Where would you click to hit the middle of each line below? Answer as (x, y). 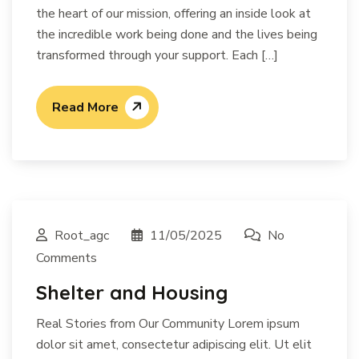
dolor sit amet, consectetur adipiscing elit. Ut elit (174, 344)
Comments (67, 258)
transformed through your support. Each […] (157, 55)
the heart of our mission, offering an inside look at (173, 13)
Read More (85, 107)
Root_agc (82, 235)
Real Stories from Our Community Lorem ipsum (168, 323)
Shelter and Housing (132, 292)
